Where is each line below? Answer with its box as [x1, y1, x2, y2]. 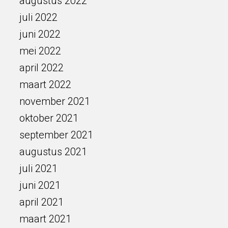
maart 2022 [19, 78, 71, 91]
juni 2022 [19, 28, 61, 40]
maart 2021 [19, 213, 71, 225]
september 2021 [19, 129, 93, 141]
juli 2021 [19, 162, 58, 175]
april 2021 [19, 196, 64, 208]
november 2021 [19, 95, 90, 107]
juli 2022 [19, 11, 58, 23]
